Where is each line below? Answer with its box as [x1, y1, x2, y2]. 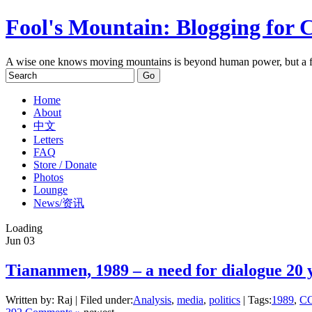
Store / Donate [33, 158, 97, 171]
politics [209, 293, 240, 306]
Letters [33, 133, 63, 146]
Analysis [133, 293, 171, 306]
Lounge [33, 183, 68, 196]
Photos [33, 171, 63, 183]
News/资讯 [33, 196, 84, 209]
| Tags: [240, 293, 272, 306]
